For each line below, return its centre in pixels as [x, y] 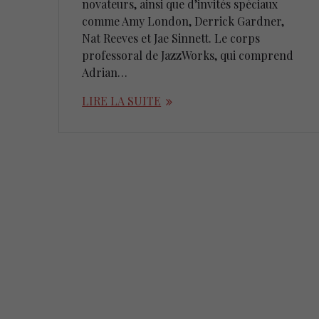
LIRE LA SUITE [122, 101]
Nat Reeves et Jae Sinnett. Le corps [171, 38]
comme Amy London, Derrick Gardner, [183, 21]
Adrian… [105, 73]
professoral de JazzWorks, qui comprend [188, 56]
